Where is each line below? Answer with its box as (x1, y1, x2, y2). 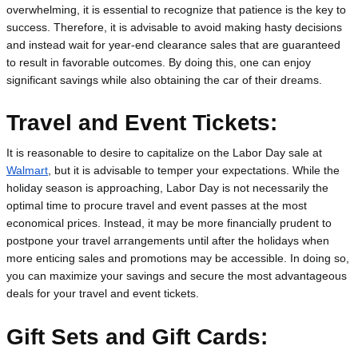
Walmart (6, 164, 48, 177)
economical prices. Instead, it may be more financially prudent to (6, 217, 332, 230)
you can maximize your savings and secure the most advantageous (6, 269, 347, 283)
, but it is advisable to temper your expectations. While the (48, 164, 340, 177)
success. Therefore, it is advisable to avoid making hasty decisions (6, 20, 342, 34)
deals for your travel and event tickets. (6, 287, 199, 300)
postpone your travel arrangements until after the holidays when (6, 234, 329, 248)
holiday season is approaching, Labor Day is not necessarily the (6, 181, 328, 195)
